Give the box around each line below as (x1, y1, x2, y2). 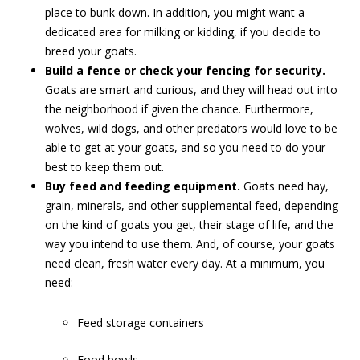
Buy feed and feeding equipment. (45, 178, 240, 194)
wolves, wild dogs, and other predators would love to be (45, 120, 337, 136)
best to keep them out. (45, 158, 164, 174)
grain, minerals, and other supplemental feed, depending (45, 197, 338, 213)
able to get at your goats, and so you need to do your (45, 139, 325, 155)
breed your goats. (45, 43, 137, 59)
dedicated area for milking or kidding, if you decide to (45, 23, 321, 39)
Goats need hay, (240, 178, 329, 194)
